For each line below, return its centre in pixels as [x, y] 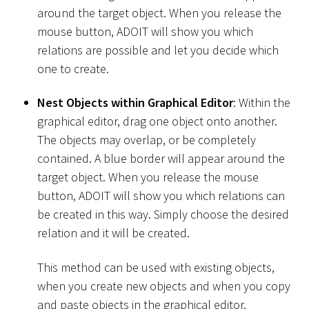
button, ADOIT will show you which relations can [161, 196]
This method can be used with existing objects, [156, 267]
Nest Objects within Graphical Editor [135, 103]
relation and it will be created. [113, 233]
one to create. [73, 68]
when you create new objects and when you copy [164, 286]
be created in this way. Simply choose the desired [163, 215]
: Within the [262, 103]
